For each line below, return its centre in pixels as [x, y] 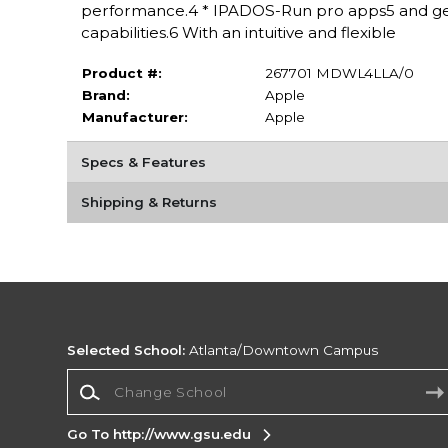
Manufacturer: [134, 116]
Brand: [105, 94]
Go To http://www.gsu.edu [159, 434]
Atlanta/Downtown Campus [282, 350]
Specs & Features [143, 161]
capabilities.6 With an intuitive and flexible [238, 32]
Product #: [121, 72]
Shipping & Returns [148, 202]
